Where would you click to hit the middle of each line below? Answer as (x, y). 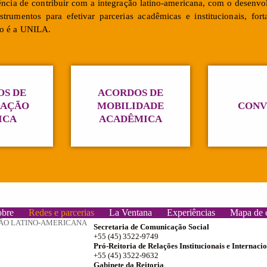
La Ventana (130, 212)
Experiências (191, 212)
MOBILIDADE (131, 105)
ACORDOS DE (131, 92)
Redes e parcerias (61, 212)
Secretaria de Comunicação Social (151, 226)
